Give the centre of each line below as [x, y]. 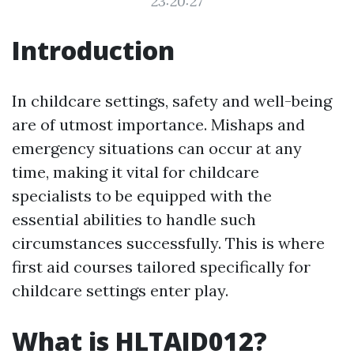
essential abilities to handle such [134, 219]
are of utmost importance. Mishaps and [158, 124]
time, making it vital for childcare [136, 172]
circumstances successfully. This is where [168, 243]
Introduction [93, 50]
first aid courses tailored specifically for [161, 267]
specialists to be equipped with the [142, 196]
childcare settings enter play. [120, 290]
